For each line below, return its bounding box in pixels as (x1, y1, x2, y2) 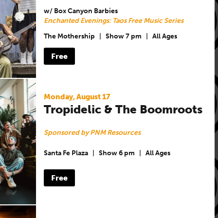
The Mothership (43, 32, 95, 41)
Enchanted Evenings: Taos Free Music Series (43, 16, 183, 25)
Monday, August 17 (43, 92, 110, 101)
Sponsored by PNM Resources (43, 128, 141, 137)
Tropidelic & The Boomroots (43, 102, 202, 116)
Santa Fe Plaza (43, 149, 88, 158)
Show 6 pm (98, 149, 135, 158)
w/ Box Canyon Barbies (43, 6, 118, 15)
